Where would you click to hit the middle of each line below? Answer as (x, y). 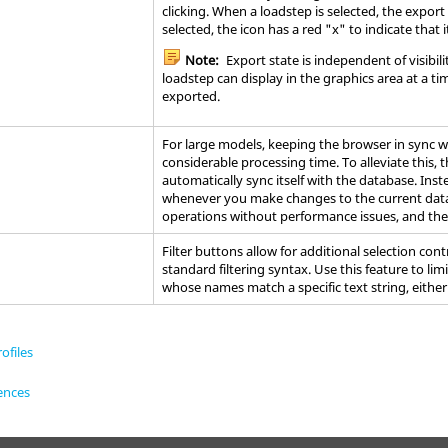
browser (367, 144)
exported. (191, 96)
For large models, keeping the (252, 144)
